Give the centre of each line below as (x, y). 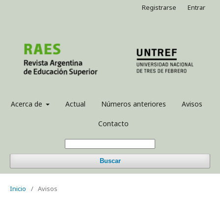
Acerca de (27, 104)
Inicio (18, 189)
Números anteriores (134, 104)
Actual (76, 104)
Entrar (196, 7)
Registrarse (159, 7)
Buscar (110, 161)
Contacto (113, 124)
